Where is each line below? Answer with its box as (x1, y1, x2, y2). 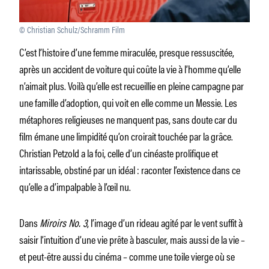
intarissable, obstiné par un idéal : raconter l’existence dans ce (19, 161, 240, 177)
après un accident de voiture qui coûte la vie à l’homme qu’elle (19, 60, 241, 76)
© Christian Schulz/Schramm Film (19, 22, 125, 35)
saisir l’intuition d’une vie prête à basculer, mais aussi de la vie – (19, 231, 245, 247)
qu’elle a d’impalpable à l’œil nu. (19, 178, 133, 194)
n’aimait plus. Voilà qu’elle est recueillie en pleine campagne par (19, 77, 244, 93)
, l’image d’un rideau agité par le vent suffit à (87, 214, 243, 230)
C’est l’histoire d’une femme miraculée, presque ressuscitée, (19, 43, 234, 59)
